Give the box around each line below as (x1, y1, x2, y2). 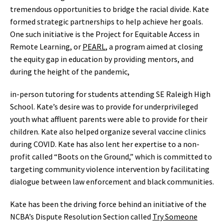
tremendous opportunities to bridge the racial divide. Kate (10, 4, 209, 14)
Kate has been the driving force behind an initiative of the (10, 199, 206, 209)
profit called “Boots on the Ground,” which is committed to (10, 151, 212, 161)
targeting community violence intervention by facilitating (10, 164, 209, 174)
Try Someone (152, 211, 197, 221)
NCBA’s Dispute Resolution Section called (10, 211, 152, 221)
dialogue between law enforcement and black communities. (10, 176, 214, 186)
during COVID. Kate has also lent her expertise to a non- (10, 139, 199, 149)
